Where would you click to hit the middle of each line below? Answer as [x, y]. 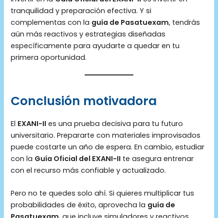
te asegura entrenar [157, 158]
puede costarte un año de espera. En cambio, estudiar [108, 147]
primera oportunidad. [49, 57]
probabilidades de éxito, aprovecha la [79, 205]
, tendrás [185, 22]
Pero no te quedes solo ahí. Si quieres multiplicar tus [103, 193]
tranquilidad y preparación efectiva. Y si [81, 10]
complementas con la [51, 22]
